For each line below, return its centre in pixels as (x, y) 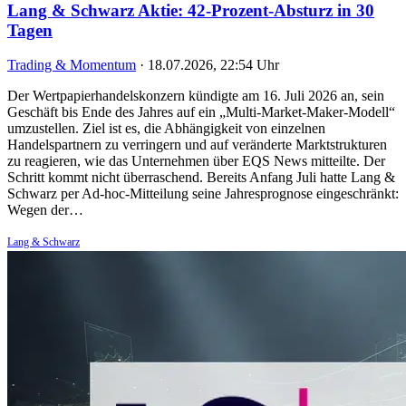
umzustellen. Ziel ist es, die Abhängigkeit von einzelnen (166, 129)
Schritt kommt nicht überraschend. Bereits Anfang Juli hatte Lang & (201, 178)
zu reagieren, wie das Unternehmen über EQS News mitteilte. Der (196, 161)
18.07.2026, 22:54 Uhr (213, 65)
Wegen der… (45, 210)
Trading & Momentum (72, 65)
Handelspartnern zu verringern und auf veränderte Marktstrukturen (197, 145)
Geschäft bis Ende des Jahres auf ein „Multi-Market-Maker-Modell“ (201, 112)
